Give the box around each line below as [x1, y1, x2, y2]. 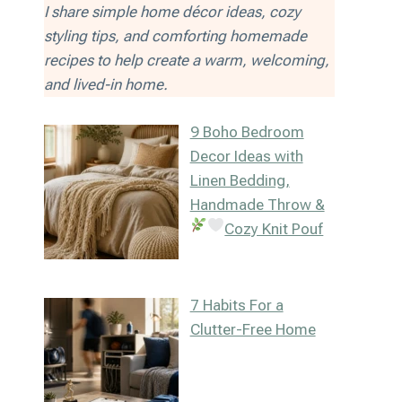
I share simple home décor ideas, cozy [43, 3, 301, 22]
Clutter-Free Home [189, 320, 316, 339]
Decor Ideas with [189, 146, 303, 165]
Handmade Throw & [189, 195, 325, 214]
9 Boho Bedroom [189, 122, 304, 141]
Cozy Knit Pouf [224, 219, 324, 238]
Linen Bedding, [189, 170, 290, 189]
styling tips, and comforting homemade [43, 27, 307, 46]
